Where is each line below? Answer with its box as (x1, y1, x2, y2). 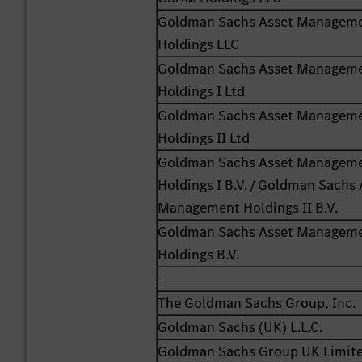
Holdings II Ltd (158, 128, 250, 149)
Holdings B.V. (158, 245, 240, 265)
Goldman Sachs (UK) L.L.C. (158, 318, 323, 338)
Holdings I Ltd (158, 82, 246, 102)
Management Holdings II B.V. (158, 198, 339, 218)
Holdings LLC (158, 35, 240, 55)
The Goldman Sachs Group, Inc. (158, 293, 356, 314)
